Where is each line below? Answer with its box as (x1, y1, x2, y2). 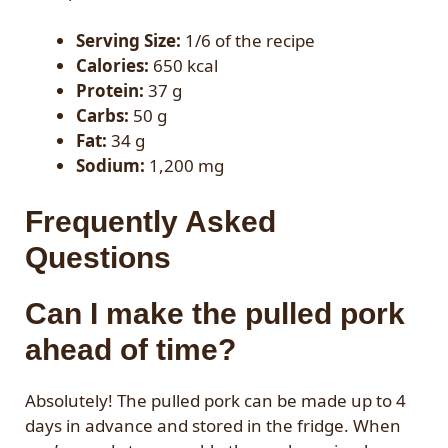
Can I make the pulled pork (25, 296, 405, 330)
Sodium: (76, 154, 145, 178)
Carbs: (76, 104, 129, 128)
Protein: (76, 79, 144, 103)
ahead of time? (25, 332, 236, 366)
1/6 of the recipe (181, 29, 315, 53)
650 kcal (149, 54, 218, 78)
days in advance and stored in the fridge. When (25, 413, 401, 437)
